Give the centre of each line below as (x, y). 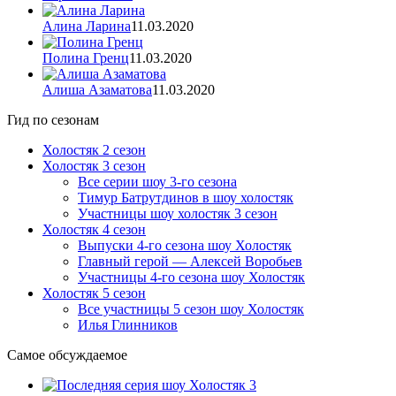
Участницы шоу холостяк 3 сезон (178, 213)
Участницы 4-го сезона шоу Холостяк (191, 277)
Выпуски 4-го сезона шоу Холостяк (185, 245)
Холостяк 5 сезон (94, 293)
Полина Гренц (86, 57)
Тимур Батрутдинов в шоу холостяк (186, 197)
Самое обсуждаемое (67, 354)
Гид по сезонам (53, 119)
